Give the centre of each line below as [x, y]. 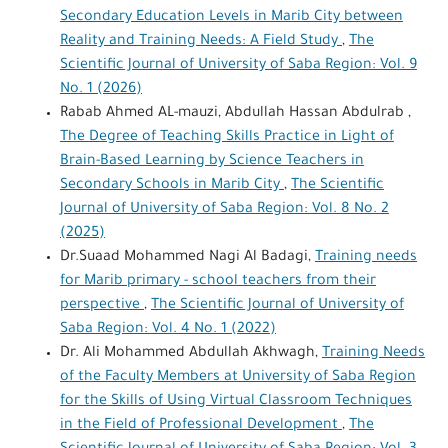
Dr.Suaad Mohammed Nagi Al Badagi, [187, 257]
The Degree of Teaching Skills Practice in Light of [226, 137]
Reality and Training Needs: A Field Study [200, 41]
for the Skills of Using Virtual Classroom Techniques [235, 401]
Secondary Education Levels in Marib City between [231, 17]
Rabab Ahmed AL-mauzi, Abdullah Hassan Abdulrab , [235, 113]
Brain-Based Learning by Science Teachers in [211, 161]
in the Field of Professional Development [200, 425]
